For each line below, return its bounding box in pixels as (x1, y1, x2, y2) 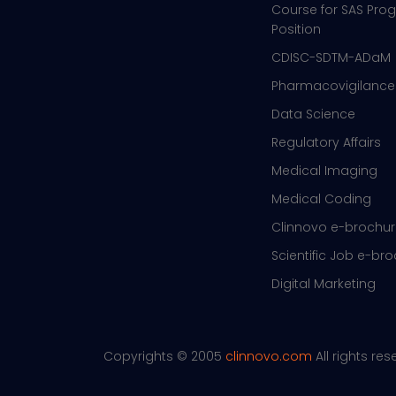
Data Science (271, 104, 355, 123)
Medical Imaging (271, 161, 377, 179)
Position (271, 19, 321, 38)
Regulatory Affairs (271, 133, 381, 151)
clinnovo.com (225, 346, 312, 365)
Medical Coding (271, 189, 371, 208)
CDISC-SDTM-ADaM (271, 48, 391, 66)
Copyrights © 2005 (103, 346, 225, 365)
